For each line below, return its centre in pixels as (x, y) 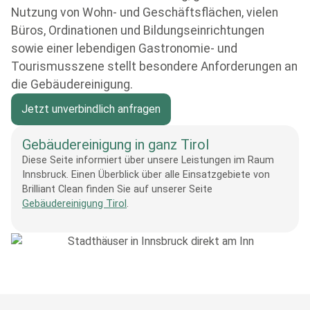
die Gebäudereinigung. (72, 84)
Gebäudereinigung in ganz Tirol (116, 145)
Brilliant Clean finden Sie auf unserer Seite (117, 189)
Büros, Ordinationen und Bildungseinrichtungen (138, 30)
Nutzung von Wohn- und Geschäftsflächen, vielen (145, 12)
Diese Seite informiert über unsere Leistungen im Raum (148, 160)
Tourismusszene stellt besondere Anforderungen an (154, 66)
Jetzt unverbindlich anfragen (91, 109)
